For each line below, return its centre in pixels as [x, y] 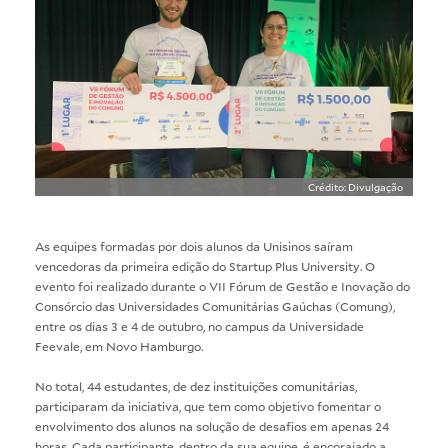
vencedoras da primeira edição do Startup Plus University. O [205, 265]
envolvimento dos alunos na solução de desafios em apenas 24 [212, 425]
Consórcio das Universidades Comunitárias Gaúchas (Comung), [215, 305]
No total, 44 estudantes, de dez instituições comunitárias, [196, 385]
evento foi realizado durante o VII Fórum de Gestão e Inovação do [222, 285]
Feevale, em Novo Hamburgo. [119, 345]
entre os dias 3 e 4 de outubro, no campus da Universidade [199, 325]
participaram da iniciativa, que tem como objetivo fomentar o [208, 405]
